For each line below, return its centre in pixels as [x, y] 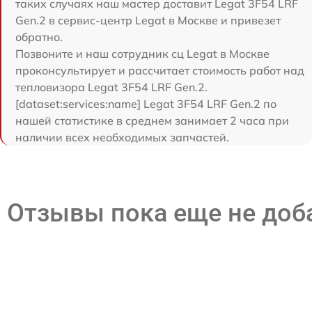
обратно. [39, 37]
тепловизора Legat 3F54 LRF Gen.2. [111, 87]
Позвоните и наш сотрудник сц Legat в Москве [142, 54]
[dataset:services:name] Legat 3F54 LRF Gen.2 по [146, 104]
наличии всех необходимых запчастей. [122, 138]
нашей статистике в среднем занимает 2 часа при [152, 121]
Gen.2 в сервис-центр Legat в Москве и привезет [148, 21]
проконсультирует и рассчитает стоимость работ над [160, 71]
